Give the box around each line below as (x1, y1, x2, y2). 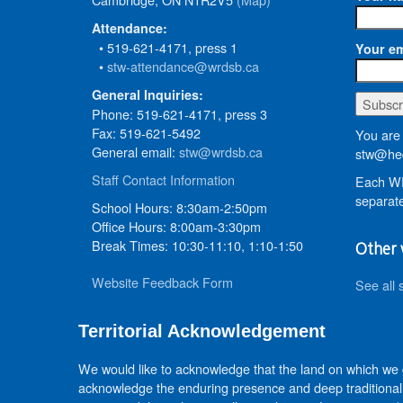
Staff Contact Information (92, 170, 235, 189)
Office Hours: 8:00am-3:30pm (92, 217, 261, 236)
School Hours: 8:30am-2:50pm (92, 198, 267, 217)
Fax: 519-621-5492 (92, 123, 201, 142)
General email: (92, 142, 179, 161)
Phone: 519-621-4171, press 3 (92, 104, 267, 123)
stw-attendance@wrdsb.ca (107, 57, 259, 76)
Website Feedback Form (92, 273, 233, 291)
